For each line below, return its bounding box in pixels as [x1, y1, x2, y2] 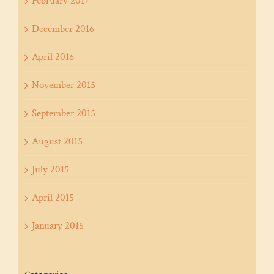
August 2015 [32, 135, 83, 148]
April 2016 [32, 50, 74, 64]
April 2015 [32, 191, 74, 204]
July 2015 [32, 163, 69, 176]
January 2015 [32, 219, 84, 232]
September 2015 [32, 106, 95, 120]
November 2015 [32, 78, 95, 92]
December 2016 [32, 22, 94, 35]
